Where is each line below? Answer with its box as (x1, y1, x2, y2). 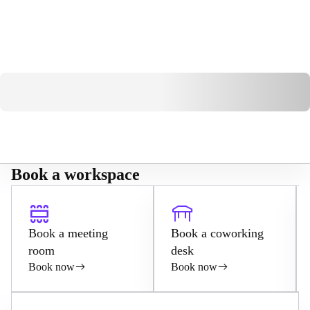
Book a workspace (11, 165, 140, 183)
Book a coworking (171, 226, 264, 240)
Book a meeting (28, 226, 108, 240)
